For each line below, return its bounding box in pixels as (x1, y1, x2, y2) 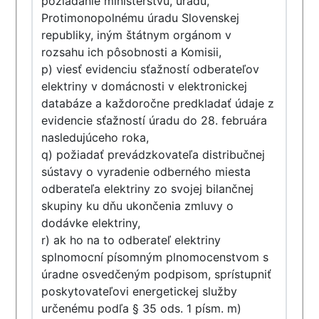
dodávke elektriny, (41, 216, 141, 230)
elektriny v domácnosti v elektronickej (41, 79, 248, 93)
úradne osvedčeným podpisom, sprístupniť (41, 267, 272, 281)
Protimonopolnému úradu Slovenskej (41, 11, 240, 25)
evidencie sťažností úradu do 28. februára (41, 113, 268, 127)
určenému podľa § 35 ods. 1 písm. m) (41, 301, 242, 315)
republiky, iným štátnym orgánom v (41, 28, 232, 42)
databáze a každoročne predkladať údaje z (41, 96, 275, 110)
